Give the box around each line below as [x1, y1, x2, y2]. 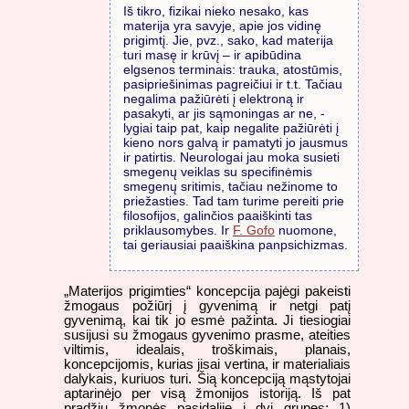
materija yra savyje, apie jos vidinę [123, 17, 321, 33]
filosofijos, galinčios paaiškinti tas [123, 207, 312, 223]
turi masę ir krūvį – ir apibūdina [123, 47, 301, 62]
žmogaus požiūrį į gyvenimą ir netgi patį [64, 299, 351, 314]
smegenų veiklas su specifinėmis [123, 163, 312, 179]
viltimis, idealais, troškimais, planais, [64, 342, 351, 358]
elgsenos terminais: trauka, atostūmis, [123, 61, 342, 77]
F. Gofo [233, 222, 275, 237]
